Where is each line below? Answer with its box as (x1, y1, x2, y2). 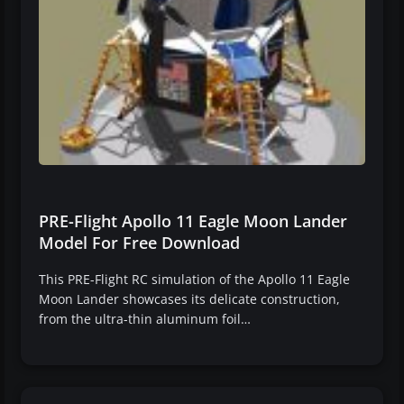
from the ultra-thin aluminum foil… (39, 309, 251, 327)
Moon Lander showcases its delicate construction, (39, 289, 340, 308)
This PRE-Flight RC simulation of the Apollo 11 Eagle (39, 270, 350, 288)
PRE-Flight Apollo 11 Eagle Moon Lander (39, 209, 347, 232)
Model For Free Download (39, 231, 240, 253)
